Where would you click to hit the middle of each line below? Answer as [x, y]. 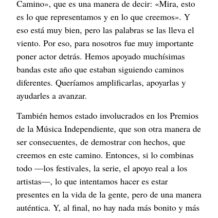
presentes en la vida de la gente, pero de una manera [109, 194]
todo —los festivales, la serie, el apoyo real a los [102, 168]
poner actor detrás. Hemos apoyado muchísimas [101, 56]
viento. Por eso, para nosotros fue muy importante [105, 43]
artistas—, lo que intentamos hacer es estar [92, 181]
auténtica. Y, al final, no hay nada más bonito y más [108, 208]
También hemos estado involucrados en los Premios [108, 116]
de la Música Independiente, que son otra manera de [109, 129]
